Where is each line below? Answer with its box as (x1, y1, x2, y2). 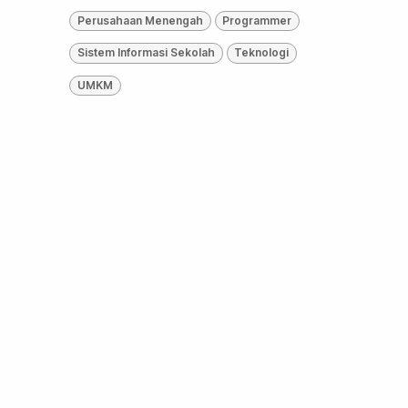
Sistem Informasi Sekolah (76, 46, 215, 60)
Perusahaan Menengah (76, 14, 203, 28)
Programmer (222, 14, 292, 28)
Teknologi (234, 46, 290, 60)
